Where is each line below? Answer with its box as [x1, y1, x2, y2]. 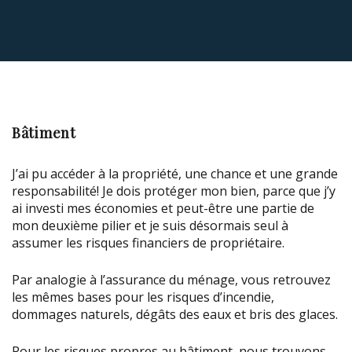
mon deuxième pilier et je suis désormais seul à [12, 217, 288, 235]
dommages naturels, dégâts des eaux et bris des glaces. [12, 306, 338, 324]
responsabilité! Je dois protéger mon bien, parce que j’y [12, 182, 335, 200]
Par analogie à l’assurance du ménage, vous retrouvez [12, 271, 331, 289]
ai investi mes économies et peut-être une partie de [12, 200, 314, 218]
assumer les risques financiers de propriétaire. [12, 234, 284, 252]
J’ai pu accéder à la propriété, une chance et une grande [12, 165, 338, 183]
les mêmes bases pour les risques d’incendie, [12, 288, 274, 306]
